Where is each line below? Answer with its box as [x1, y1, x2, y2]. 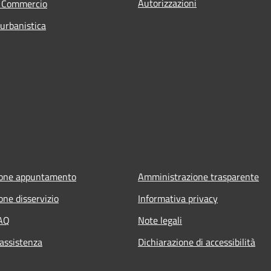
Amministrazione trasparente [138, 169, 259, 184]
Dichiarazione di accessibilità [138, 234, 255, 249]
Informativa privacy [138, 191, 218, 206]
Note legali [138, 212, 182, 227]
